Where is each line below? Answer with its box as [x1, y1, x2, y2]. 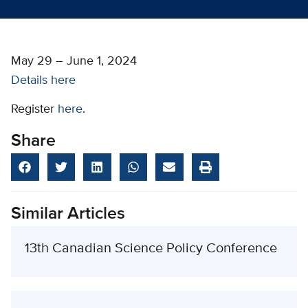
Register [11, 103, 58, 116]
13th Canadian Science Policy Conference [25, 241, 277, 256]
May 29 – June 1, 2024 [11, 54, 137, 67]
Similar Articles [11, 206, 125, 223]
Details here [11, 74, 76, 87]
